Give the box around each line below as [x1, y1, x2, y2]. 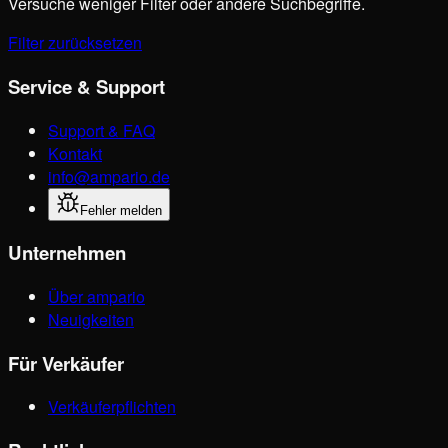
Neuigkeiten [48, 307, 134, 331]
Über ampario [48, 284, 145, 308]
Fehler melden [80, 202, 162, 218]
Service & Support [8, 72, 165, 100]
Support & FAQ [48, 118, 155, 142]
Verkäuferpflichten [48, 395, 176, 419]
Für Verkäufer [8, 349, 124, 377]
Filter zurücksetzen [8, 31, 142, 55]
